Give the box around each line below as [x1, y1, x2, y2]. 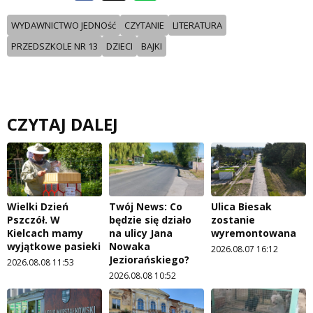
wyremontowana [211, 226, 296, 240]
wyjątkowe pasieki [7, 239, 101, 253]
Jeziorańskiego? [109, 252, 189, 266]
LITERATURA [173, 19, 222, 32]
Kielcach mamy [7, 226, 83, 240]
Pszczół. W [7, 212, 60, 226]
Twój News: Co [109, 199, 182, 213]
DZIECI [106, 40, 133, 53]
